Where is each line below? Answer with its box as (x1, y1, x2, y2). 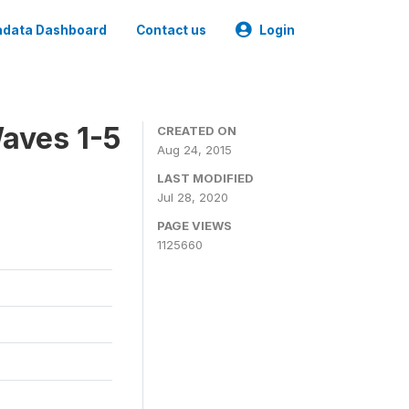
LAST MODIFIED (157, 171, 254, 185)
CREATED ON (157, 123, 236, 138)
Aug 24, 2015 (157, 142, 232, 157)
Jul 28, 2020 (157, 190, 228, 204)
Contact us (136, 23, 206, 37)
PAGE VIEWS (157, 218, 232, 233)
